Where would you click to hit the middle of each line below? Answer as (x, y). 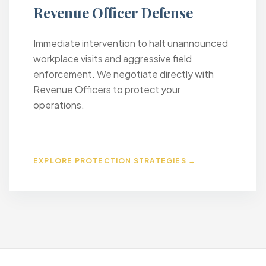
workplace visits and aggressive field (113, 58)
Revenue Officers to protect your (107, 89)
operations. (59, 105)
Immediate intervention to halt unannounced (131, 43)
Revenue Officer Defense (113, 12)
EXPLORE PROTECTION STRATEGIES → (115, 161)
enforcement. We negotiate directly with (123, 74)
